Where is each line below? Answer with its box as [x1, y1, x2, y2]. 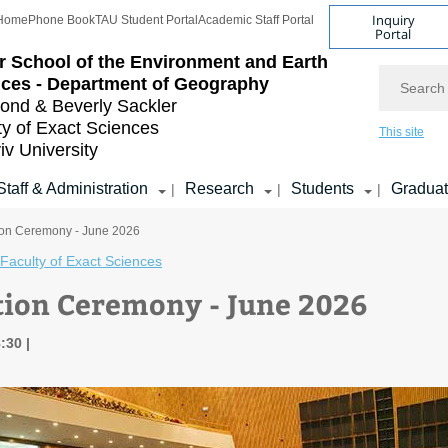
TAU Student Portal [95, 13, 198, 27]
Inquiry [371, 10, 415, 29]
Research [185, 180, 254, 197]
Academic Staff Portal [198, 13, 314, 27]
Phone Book [28, 13, 95, 27]
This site [379, 125, 424, 139]
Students [291, 180, 354, 197]
